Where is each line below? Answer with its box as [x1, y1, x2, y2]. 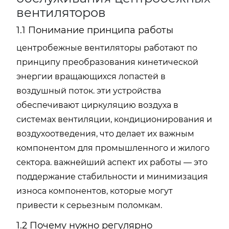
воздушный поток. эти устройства [16, 86, 161, 96]
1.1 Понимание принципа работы [16, 25, 173, 36]
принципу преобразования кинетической [16, 57, 198, 67]
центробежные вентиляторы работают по [16, 43, 197, 53]
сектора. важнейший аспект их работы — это [16, 157, 208, 167]
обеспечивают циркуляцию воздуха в [16, 100, 178, 110]
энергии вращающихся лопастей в [16, 72, 166, 81]
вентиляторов [16, 5, 106, 20]
